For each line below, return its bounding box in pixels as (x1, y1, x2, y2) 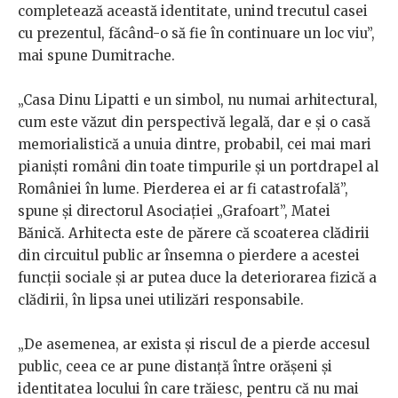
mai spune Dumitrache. (18, 47, 175, 65)
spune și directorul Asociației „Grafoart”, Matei (18, 203, 330, 220)
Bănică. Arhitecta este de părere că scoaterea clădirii (18, 225, 370, 243)
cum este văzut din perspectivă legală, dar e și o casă (18, 114, 370, 131)
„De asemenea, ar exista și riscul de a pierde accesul (18, 336, 370, 354)
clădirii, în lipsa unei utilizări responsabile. (18, 291, 304, 309)
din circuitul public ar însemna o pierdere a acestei (18, 247, 360, 265)
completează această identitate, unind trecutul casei (18, 3, 368, 20)
